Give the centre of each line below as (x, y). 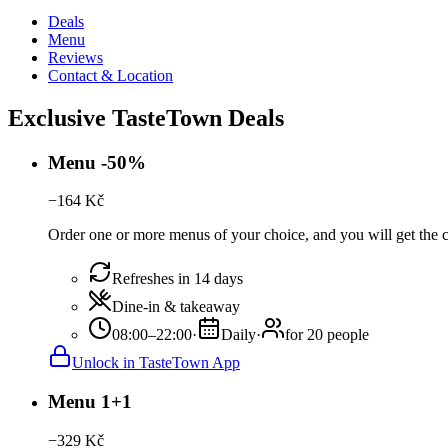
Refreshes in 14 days (177, 279)
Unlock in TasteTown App (156, 363)
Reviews (75, 57)
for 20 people (327, 335)
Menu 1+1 (90, 402)
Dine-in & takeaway (176, 307)
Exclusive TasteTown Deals (146, 117)
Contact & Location (110, 75)
